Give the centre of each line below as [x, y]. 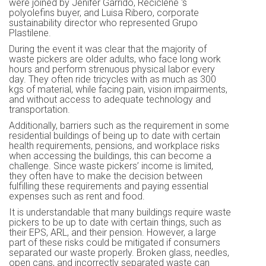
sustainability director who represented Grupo [103, 23]
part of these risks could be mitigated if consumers [115, 242]
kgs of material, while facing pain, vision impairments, [118, 89]
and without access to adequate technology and [110, 99]
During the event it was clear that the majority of [108, 49]
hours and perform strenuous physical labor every [112, 69]
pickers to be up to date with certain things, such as [115, 222]
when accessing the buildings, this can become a [110, 156]
